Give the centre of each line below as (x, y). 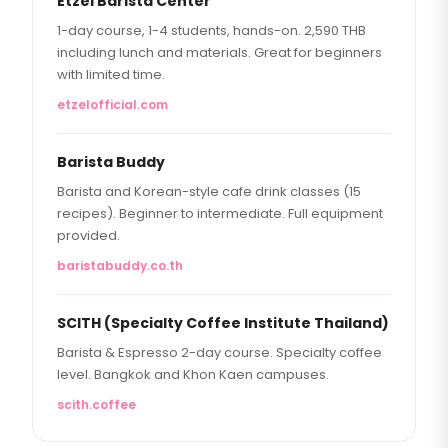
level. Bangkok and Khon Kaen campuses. (193, 374)
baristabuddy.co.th (120, 265)
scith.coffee (96, 404)
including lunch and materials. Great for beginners (219, 52)
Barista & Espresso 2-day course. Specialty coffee (219, 352)
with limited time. (111, 74)
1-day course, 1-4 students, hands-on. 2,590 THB (211, 30)
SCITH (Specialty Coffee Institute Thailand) (223, 323)
